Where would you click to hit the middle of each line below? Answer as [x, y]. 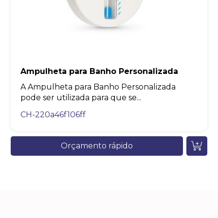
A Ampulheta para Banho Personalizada [98, 87]
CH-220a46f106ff [53, 115]
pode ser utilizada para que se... [81, 98]
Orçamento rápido [97, 146]
